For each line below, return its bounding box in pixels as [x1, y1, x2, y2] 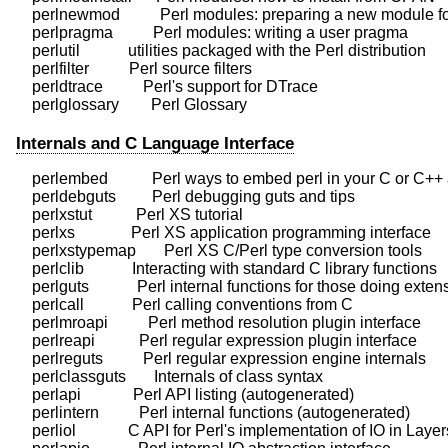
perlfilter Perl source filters [16, 60, 252, 77]
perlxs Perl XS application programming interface [16, 224, 431, 242]
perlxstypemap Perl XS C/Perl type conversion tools [16, 242, 422, 260]
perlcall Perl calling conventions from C [16, 296, 353, 314]
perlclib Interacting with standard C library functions [16, 260, 437, 278]
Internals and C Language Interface [16, 134, 294, 154]
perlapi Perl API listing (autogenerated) [16, 386, 354, 404]
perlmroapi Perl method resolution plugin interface [16, 314, 421, 332]
